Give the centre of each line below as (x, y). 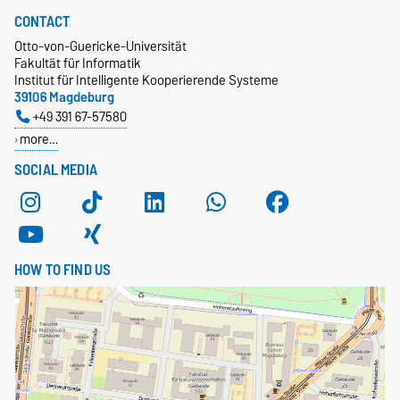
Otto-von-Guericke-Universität (100, 46)
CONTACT (42, 22)
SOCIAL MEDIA (56, 170)
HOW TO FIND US (63, 270)
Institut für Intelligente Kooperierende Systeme (146, 80)
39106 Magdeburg (64, 97)
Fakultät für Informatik (78, 63)
